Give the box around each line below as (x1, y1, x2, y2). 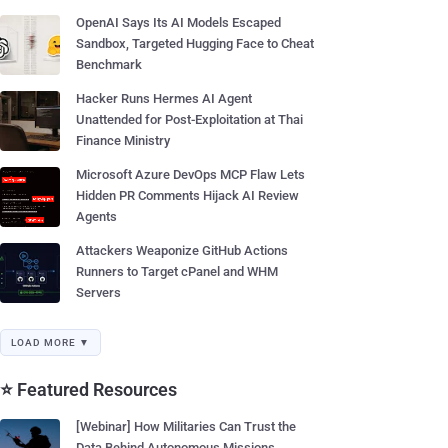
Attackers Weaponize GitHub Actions (76, 243, 288, 258)
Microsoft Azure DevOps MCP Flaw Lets (76, 167, 305, 182)
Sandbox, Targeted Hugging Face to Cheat (76, 36, 314, 51)
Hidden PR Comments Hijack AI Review (76, 188, 299, 203)
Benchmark (76, 57, 142, 72)
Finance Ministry (76, 133, 170, 148)
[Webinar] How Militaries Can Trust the (76, 419, 296, 434)
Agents (76, 209, 117, 224)
